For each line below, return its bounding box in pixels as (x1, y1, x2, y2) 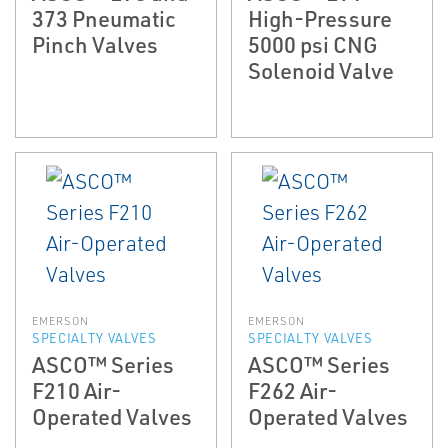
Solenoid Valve (248, 56, 394, 84)
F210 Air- (32, 376, 121, 405)
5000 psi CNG (248, 30, 378, 58)
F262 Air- (248, 376, 337, 405)
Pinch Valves (32, 30, 158, 58)
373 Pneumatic (32, 4, 176, 32)
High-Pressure (248, 4, 392, 32)
